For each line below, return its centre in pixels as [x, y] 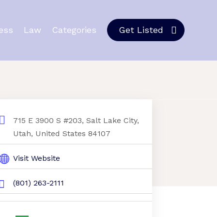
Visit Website [36, 158]
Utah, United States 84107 [62, 133]
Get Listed [141, 30]
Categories [74, 30]
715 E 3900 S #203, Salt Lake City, [76, 120]
